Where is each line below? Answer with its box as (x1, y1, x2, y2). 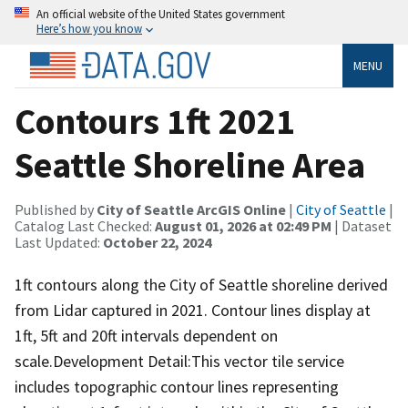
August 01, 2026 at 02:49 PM (155, 216, 331, 235)
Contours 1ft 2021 (15, 97, 295, 144)
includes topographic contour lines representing (15, 375, 339, 397)
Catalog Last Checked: (15, 216, 155, 235)
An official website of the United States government (36, 6, 285, 21)
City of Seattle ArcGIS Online (97, 199, 286, 219)
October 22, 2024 (103, 232, 211, 251)
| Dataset (331, 216, 392, 235)
